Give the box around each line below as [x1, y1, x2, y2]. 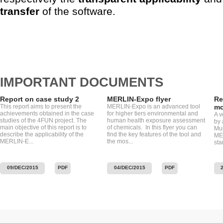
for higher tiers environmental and [107, 110, 198, 117]
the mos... [107, 137, 133, 145]
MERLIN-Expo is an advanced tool [107, 103, 200, 110]
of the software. [39, 5, 121, 18]
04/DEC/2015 [113, 164, 145, 170]
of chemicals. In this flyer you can [107, 123, 197, 131]
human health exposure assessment [107, 116, 205, 124]
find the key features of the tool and [107, 130, 201, 138]
